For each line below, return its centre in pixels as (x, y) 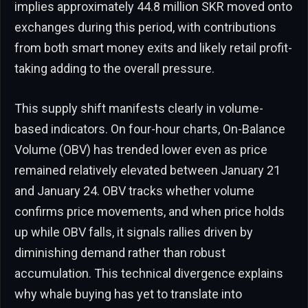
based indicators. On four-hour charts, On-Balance (150, 129)
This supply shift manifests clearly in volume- (139, 108)
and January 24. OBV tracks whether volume (134, 190)
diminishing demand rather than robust (120, 252)
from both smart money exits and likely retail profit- (153, 47)
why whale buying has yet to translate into (128, 294)
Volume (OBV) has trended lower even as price (141, 149)
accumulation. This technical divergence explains (149, 273)
